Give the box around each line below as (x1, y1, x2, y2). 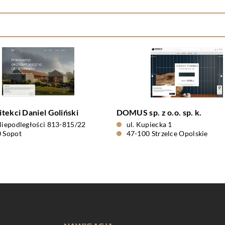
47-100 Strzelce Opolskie (126, 129, 208, 138)
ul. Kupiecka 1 (126, 120, 172, 129)
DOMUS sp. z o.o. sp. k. (116, 107, 202, 117)
